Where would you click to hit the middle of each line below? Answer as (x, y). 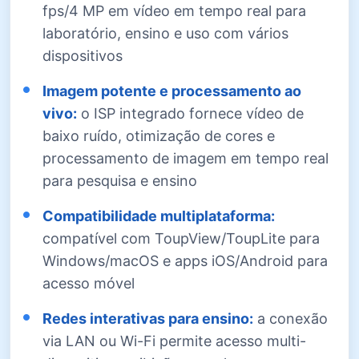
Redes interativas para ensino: (148, 318)
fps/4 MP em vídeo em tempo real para (174, 10)
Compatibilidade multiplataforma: (159, 216)
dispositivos (83, 55)
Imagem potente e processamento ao (172, 91)
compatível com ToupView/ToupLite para (181, 238)
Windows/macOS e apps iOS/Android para (185, 260)
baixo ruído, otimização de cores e (159, 135)
